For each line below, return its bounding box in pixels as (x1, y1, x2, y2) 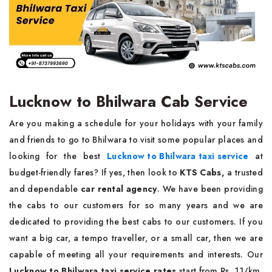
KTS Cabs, (180, 166, 225, 179)
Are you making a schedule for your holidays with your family (9, 117, 263, 130)
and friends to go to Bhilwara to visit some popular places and (9, 134, 263, 146)
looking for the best (9, 150, 107, 163)
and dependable (9, 183, 81, 195)
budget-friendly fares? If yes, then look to (9, 166, 180, 179)
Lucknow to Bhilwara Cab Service (9, 90, 248, 113)
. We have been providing (157, 183, 263, 195)
